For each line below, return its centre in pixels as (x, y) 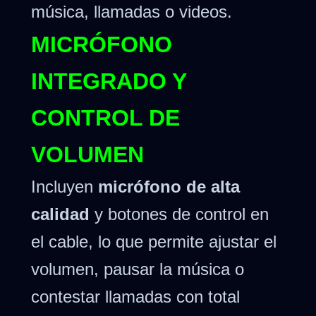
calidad (60, 214)
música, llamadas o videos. (132, 11)
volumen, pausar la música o (138, 269)
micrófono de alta (169, 187)
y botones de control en (179, 214)
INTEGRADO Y (109, 81)
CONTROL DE (105, 118)
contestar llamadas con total (135, 297)
